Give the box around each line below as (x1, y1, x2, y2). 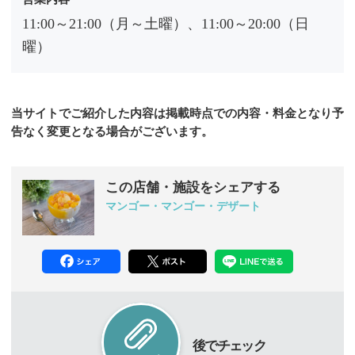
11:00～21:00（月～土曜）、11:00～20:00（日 (22, 16, 309, 32)
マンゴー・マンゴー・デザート (105, 200, 261, 212)
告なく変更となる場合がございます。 (11, 124, 213, 138)
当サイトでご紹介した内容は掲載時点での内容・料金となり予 (11, 106, 344, 120)
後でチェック (192, 338, 266, 353)
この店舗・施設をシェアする (105, 179, 281, 195)
